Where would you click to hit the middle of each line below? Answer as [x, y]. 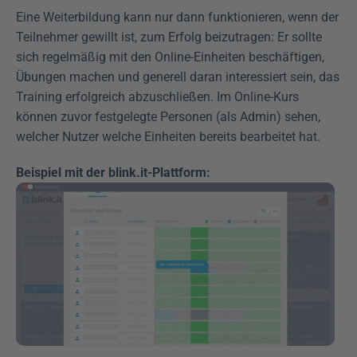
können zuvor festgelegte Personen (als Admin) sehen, [168, 117]
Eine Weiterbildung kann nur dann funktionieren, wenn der [177, 17]
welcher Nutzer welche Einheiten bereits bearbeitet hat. [168, 137]
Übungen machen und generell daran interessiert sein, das [178, 77]
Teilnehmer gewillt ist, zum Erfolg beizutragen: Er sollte [169, 37]
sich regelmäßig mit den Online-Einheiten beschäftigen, [170, 57]
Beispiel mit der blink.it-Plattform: [113, 173]
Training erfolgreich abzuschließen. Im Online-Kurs [157, 97]
